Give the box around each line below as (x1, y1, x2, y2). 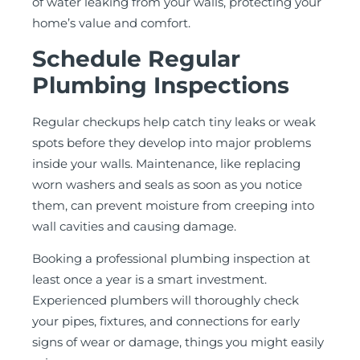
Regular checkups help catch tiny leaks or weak (32, 113, 316, 129)
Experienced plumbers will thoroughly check (32, 292, 299, 309)
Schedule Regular (32, 44, 240, 72)
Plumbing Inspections (32, 71, 289, 99)
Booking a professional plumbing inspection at (32, 251, 310, 267)
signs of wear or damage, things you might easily (32, 334, 324, 350)
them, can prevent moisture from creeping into (32, 197, 314, 213)
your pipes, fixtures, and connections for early (32, 313, 300, 329)
